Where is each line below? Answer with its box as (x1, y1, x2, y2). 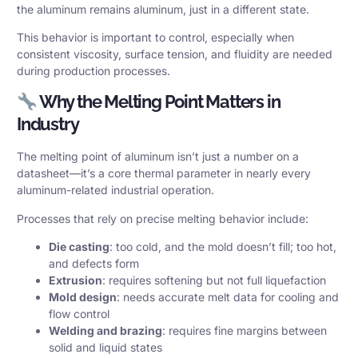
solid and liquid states (49, 340, 162, 355)
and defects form (49, 257, 139, 271)
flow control (49, 307, 109, 321)
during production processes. (17, 64, 170, 78)
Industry (17, 113, 79, 135)
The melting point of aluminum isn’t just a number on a (17, 149, 299, 164)
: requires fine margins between (162, 324, 327, 338)
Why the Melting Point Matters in (37, 91, 280, 113)
